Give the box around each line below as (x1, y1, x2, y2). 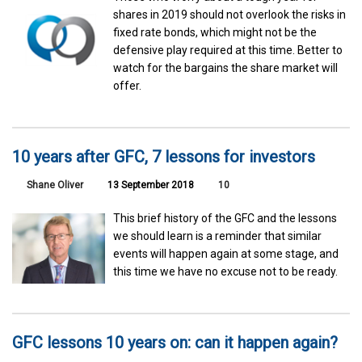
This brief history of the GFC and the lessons (113, 212, 338, 225)
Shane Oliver (27, 179, 83, 192)
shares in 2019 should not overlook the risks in (113, 8, 347, 22)
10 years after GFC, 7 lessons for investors (12, 147, 315, 167)
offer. (113, 79, 142, 93)
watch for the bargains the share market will (113, 61, 339, 75)
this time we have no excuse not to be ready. (113, 265, 339, 279)
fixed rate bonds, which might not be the (113, 26, 318, 40)
